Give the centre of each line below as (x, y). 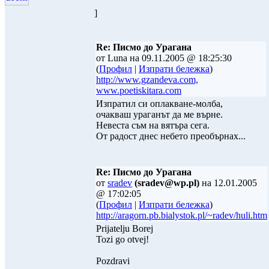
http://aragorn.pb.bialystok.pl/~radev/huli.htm (182, 215)
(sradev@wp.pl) (167, 183)
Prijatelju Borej (125, 228)
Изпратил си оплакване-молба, (159, 104)
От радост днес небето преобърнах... (171, 136)
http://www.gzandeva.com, (147, 80)
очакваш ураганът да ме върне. (159, 114)
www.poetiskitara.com (139, 90)
